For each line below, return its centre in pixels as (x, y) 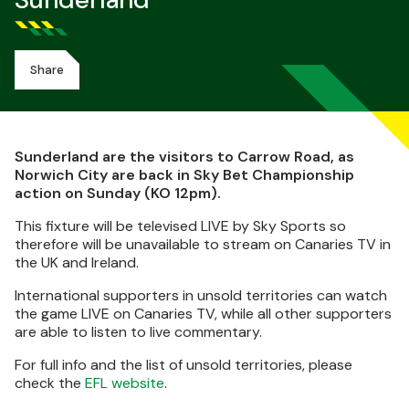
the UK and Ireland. (77, 262)
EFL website (125, 383)
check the (50, 383)
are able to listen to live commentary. (138, 332)
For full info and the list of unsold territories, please (184, 365)
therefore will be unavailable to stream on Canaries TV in (203, 244)
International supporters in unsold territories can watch (201, 295)
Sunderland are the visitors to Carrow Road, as (184, 157)
